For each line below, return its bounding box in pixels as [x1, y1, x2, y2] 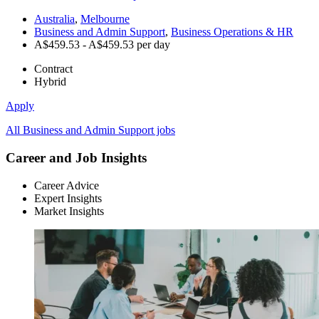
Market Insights [34, 204, 104, 217]
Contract [34, 63, 73, 75]
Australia [34, 13, 75, 26]
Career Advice [34, 179, 99, 192]
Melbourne [80, 13, 130, 26]
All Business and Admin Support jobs [6, 124, 175, 137]
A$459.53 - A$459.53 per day [34, 38, 170, 51]
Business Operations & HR [171, 26, 293, 38]
